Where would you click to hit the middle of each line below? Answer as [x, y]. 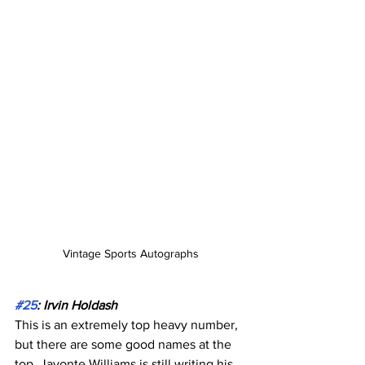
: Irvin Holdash [77, 306]
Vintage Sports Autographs [130, 254]
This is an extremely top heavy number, [128, 325]
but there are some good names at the [125, 345]
